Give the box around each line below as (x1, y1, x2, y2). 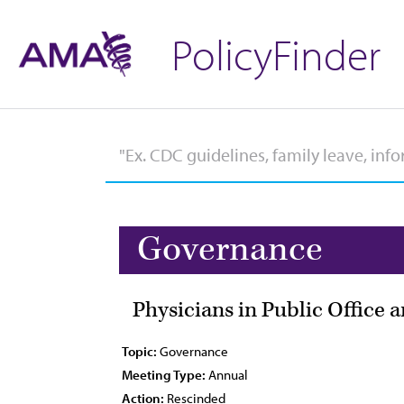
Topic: (122, 343, 157, 360)
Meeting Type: (122, 366, 206, 383)
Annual (206, 366, 248, 383)
